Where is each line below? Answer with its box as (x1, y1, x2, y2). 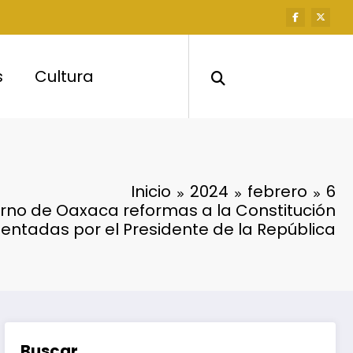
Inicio (131, 180, 171, 203)
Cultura (35, 65, 95, 87)
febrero (247, 180, 307, 203)
